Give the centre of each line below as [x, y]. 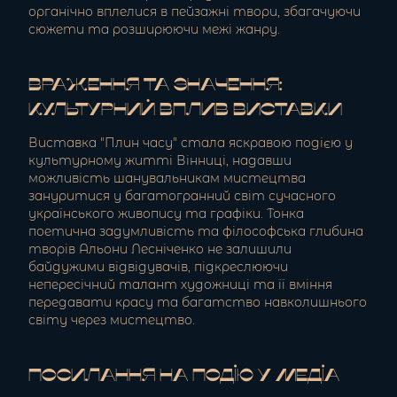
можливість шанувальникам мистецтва [167, 179]
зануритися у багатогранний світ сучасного [182, 196]
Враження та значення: [155, 86]
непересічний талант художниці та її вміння [180, 285]
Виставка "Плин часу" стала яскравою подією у [191, 143]
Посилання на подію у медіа [184, 377]
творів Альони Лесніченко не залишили [160, 249]
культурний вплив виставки [185, 111]
